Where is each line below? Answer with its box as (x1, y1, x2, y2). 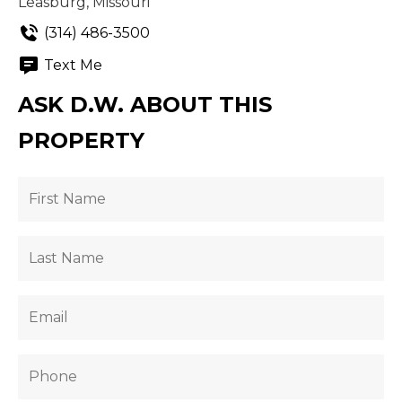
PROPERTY (18, 127, 144, 153)
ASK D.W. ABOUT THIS (18, 92, 272, 118)
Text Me (44, 57, 102, 74)
